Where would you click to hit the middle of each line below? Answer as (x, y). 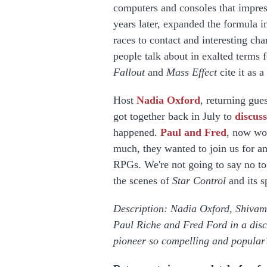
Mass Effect (192, 72)
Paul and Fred (193, 132)
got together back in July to (174, 116)
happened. (137, 132)
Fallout (129, 72)
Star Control (199, 181)
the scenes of (143, 181)
